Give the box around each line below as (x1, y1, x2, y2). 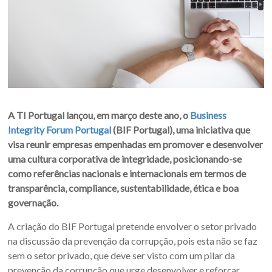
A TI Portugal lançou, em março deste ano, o (8, 109, 191, 121)
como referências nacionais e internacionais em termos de (8, 167, 246, 179)
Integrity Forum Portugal (8, 123, 112, 135)
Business (190, 109, 227, 121)
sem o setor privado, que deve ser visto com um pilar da (8, 249, 236, 261)
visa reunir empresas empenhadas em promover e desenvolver (8, 138, 263, 150)
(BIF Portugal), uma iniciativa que (111, 123, 251, 135)
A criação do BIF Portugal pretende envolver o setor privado (8, 220, 257, 232)
